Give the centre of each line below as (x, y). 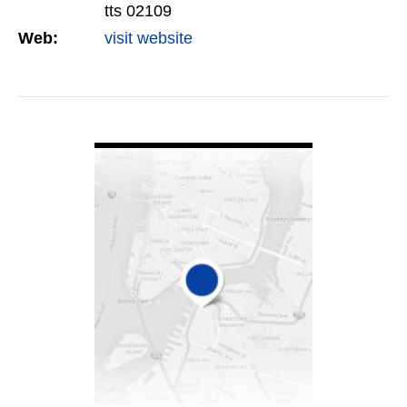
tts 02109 (138, 11)
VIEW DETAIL (203, 130)
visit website (149, 39)
